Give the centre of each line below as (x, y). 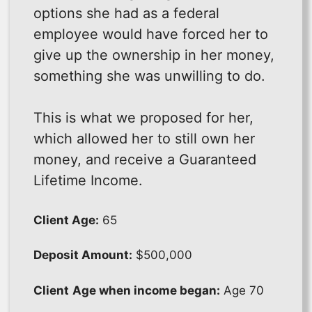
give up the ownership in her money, (154, 55)
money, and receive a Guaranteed (145, 159)
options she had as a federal (126, 13)
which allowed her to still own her (144, 138)
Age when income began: (146, 290)
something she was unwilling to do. (149, 76)
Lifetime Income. (88, 180)
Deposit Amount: (83, 255)
